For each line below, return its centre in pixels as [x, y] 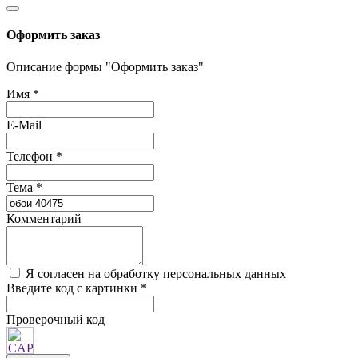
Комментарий [44, 218]
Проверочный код [56, 319]
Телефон [31, 156]
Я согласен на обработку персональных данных [156, 273]
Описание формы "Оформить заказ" [105, 66]
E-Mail [24, 125]
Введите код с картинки [74, 288]
